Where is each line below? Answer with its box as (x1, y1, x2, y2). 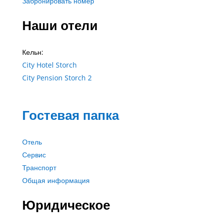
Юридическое (22, 195, 110, 214)
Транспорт (22, 162, 56, 172)
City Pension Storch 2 (22, 73, 92, 82)
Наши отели (22, 16, 98, 34)
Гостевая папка (22, 106, 119, 124)
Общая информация (22, 175, 90, 185)
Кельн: (22, 47, 43, 57)
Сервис (22, 149, 46, 159)
